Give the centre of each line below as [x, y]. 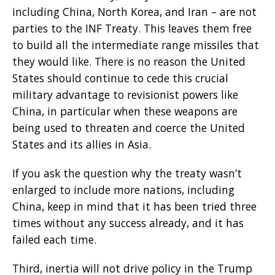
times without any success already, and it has [128, 223]
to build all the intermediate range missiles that [136, 45]
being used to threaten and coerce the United [129, 127]
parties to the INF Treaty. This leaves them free [132, 28]
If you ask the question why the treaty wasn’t [127, 173]
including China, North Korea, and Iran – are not [134, 11]
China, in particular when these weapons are [125, 111]
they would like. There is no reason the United [129, 61]
